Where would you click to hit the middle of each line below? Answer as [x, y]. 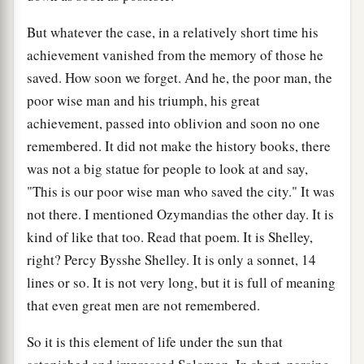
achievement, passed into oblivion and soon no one [173, 123]
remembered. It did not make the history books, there [179, 146]
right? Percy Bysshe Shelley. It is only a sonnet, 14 [171, 260]
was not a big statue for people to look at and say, [167, 169]
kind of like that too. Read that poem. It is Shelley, [170, 237]
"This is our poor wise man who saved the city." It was [181, 192]
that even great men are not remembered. [143, 305]
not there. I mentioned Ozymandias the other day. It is [180, 214]
